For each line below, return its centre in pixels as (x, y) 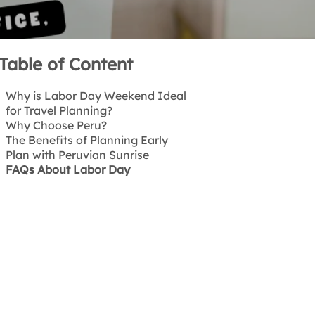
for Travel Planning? (59, 111)
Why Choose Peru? (56, 126)
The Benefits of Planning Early (86, 140)
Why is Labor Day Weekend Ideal (96, 96)
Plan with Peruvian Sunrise (77, 155)
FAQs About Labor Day (67, 170)
